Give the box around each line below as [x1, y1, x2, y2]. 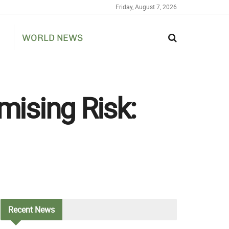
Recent [8, 204, 33, 216]
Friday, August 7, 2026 [116, 3, 177, 11]
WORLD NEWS [22, 32, 83, 43]
